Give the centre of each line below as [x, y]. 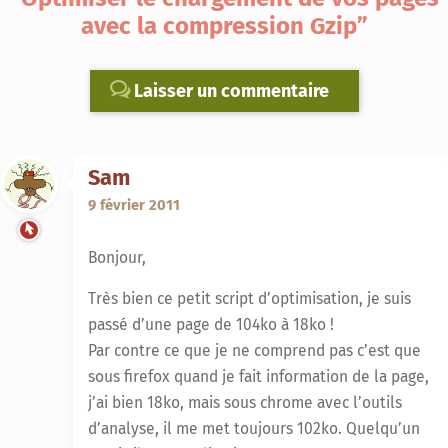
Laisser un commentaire [229, 90]
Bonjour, [117, 257]
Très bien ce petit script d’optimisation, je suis [249, 299]
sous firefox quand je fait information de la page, [258, 377]
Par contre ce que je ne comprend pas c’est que [254, 351]
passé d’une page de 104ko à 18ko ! [211, 325]
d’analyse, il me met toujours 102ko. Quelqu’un [254, 429]
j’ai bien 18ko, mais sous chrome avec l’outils [245, 403]
